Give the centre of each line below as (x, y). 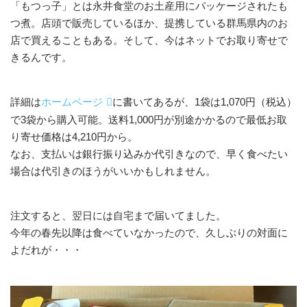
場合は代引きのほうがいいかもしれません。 (113, 171)
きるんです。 (41, 58)
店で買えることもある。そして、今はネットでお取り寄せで (149, 40)
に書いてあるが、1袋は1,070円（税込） (205, 102)
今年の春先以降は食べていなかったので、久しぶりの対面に (149, 233)
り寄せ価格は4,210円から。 (74, 137)
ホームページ (72, 102)
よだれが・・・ (46, 250)
